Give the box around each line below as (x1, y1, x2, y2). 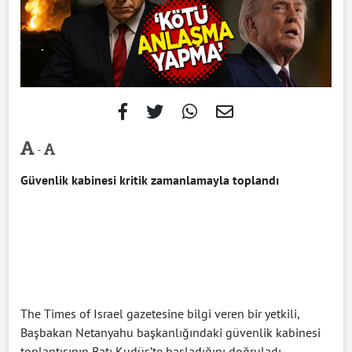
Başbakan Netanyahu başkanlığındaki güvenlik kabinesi (20, 324, 321, 340)
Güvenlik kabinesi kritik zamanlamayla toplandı (20, 171, 279, 188)
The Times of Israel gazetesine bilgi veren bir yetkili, (20, 305, 299, 321)
